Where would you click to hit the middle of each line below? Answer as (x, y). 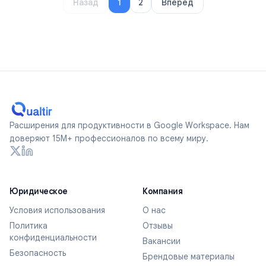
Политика (28, 225)
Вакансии (161, 241)
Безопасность (38, 253)
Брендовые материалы (189, 256)
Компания (162, 191)
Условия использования (57, 210)
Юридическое (39, 191)
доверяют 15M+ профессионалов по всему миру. (109, 138)
